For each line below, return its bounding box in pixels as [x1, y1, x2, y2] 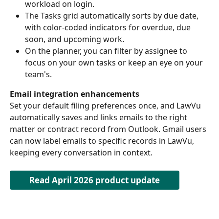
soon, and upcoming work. [25, 33, 128, 44]
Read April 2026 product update [29, 174, 160, 186]
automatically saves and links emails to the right [10, 112, 189, 123]
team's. [25, 68, 54, 80]
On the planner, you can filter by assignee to [25, 45, 189, 56]
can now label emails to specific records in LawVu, [10, 135, 196, 147]
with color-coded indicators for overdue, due [25, 22, 193, 33]
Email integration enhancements [10, 88, 139, 99]
